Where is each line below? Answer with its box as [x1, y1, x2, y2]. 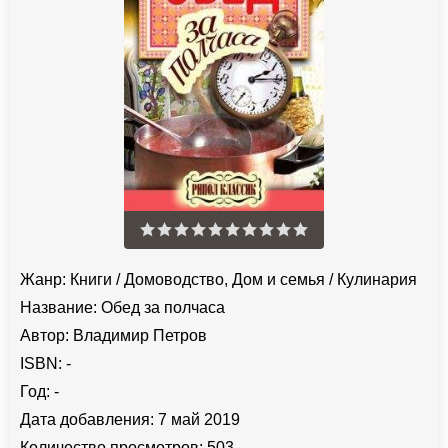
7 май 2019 [154, 410, 240, 428]
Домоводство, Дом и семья [124, 270, 325, 288]
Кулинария [337, 270, 417, 288]
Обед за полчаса [97, 298, 225, 316]
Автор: [20, 326, 69, 344]
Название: [20, 298, 97, 316]
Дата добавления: [20, 410, 154, 428]
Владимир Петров [73, 326, 207, 344]
